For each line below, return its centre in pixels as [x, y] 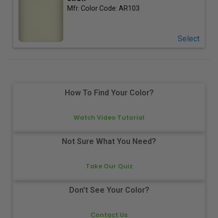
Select [188, 38]
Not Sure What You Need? [109, 142]
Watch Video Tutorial [109, 117]
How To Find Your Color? [109, 93]
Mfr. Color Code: [93, 8]
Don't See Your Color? [109, 190]
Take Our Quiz [109, 166]
